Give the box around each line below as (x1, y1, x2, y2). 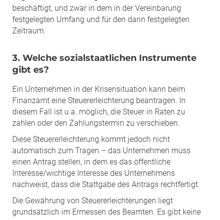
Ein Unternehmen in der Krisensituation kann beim (12, 84, 185, 94)
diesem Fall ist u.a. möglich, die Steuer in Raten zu (12, 107, 185, 116)
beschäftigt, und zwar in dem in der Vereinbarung (12, 3, 181, 13)
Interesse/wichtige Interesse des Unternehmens (12, 168, 175, 178)
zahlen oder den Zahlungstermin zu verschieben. (12, 118, 180, 128)
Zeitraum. (12, 26, 46, 35)
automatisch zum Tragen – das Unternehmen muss (12, 145, 191, 155)
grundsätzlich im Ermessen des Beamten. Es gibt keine (12, 207, 201, 217)
